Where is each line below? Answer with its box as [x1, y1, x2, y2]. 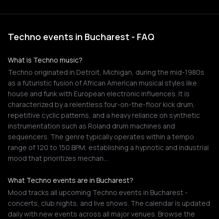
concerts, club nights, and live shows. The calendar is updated [8, 198, 210, 208]
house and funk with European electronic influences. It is [8, 89, 190, 98]
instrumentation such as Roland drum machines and [8, 121, 175, 131]
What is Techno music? [8, 55, 83, 65]
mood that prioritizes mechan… [8, 153, 108, 163]
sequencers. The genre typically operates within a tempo [8, 132, 194, 141]
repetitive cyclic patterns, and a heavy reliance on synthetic [8, 110, 200, 120]
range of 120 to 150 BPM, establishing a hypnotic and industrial [8, 143, 209, 152]
